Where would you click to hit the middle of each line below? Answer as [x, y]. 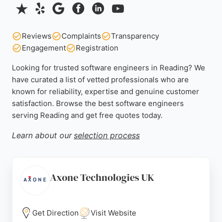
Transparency [135, 36]
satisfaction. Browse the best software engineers [98, 103]
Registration [97, 48]
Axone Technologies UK [102, 177]
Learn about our [42, 135]
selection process [107, 135]
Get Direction [55, 213]
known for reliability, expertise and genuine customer [106, 91]
